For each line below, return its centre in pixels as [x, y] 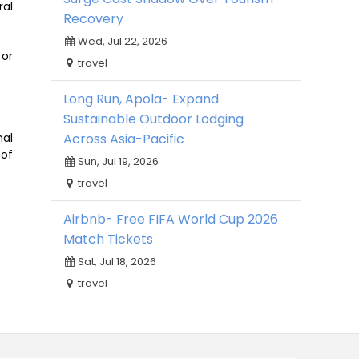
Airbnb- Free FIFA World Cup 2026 [171, 219]
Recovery [93, 19]
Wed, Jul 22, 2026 [121, 41]
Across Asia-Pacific [124, 139]
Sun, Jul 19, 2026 [117, 161]
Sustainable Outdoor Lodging [153, 119]
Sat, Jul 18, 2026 [116, 262]
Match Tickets [108, 239]
